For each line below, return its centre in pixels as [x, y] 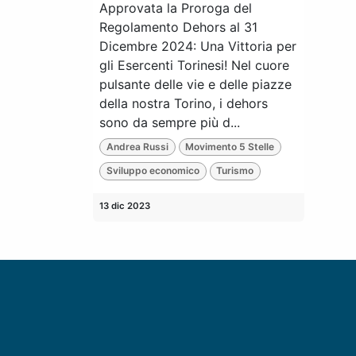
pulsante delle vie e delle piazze [195, 84]
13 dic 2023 [125, 205]
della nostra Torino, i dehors [184, 103]
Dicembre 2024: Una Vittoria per [198, 46]
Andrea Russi [137, 147]
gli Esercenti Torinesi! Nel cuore [194, 65]
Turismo [235, 171]
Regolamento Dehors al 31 [178, 27]
